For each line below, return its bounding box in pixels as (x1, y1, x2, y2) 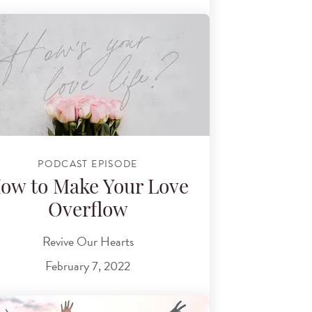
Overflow (47, 202, 128, 222)
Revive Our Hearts (42, 231, 134, 251)
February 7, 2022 (45, 256, 130, 276)
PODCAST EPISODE (38, 156, 138, 171)
